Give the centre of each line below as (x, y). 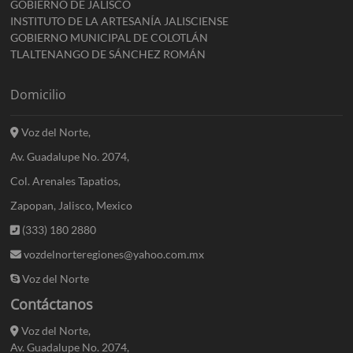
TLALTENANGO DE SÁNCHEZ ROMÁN (108, 54)
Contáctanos (52, 304)
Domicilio (39, 94)
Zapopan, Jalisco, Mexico (72, 205)
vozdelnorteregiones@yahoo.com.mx (113, 254)
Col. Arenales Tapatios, (66, 180)
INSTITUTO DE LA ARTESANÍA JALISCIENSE (120, 20)
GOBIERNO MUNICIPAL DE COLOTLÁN (110, 37)
